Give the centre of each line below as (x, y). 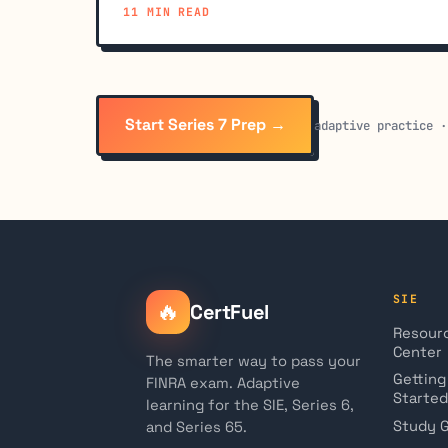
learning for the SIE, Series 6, (250, 404)
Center (417, 351)
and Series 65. (196, 426)
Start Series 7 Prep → (205, 125)
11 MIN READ (167, 12)
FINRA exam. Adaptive (223, 382)
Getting (419, 378)
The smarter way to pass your (253, 360)
